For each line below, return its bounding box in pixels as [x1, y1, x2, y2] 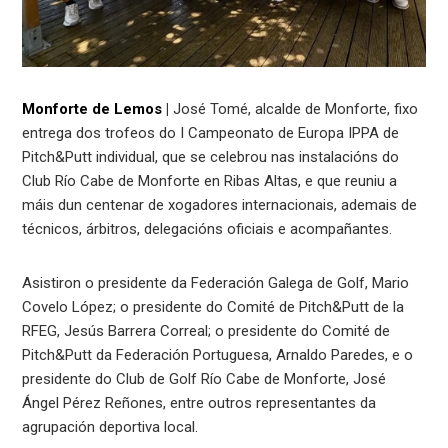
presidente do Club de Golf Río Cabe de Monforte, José [22, 370, 387, 389]
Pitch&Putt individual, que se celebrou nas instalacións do [22, 148, 400, 167]
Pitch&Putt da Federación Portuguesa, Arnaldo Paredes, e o [22, 346, 414, 365]
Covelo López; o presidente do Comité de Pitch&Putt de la [22, 298, 405, 317]
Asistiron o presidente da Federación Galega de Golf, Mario [22, 274, 410, 293]
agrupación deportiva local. [22, 418, 199, 437]
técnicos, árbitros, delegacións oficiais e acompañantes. [22, 220, 393, 239]
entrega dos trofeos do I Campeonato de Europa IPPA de [22, 124, 400, 143]
